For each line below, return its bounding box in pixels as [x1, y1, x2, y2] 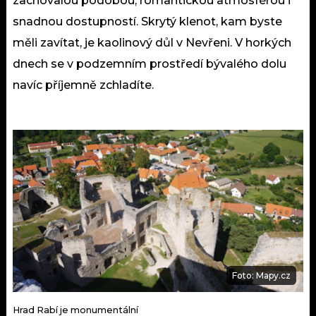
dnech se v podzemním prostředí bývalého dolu [13, 56, 286, 71]
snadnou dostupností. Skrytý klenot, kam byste [13, 14, 282, 28]
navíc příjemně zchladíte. [13, 78, 154, 92]
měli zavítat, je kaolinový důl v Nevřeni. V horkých [13, 35, 291, 49]
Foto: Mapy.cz [232, 270, 291, 281]
